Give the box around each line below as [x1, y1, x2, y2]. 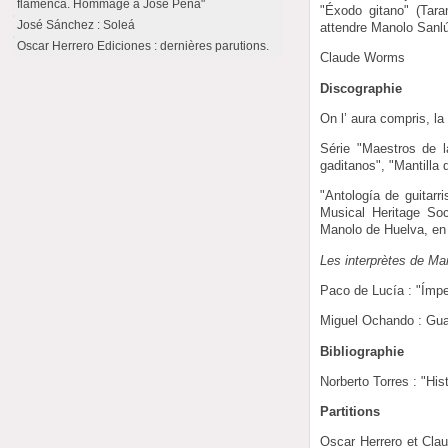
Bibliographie [320, 343, 405, 359]
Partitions [320, 404, 381, 420]
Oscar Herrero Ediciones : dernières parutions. [17, 39, 270, 53]
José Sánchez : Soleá [17, 18, 136, 32]
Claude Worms [320, 50, 406, 66]
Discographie [320, 80, 403, 96]
